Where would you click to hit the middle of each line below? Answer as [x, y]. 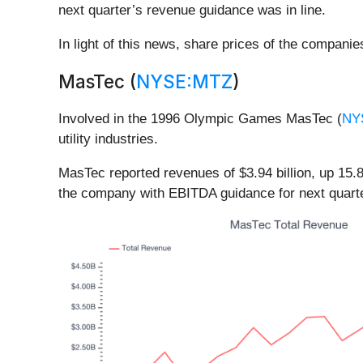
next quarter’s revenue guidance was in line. [192, 11]
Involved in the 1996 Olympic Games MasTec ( [200, 119]
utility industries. [108, 139]
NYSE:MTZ [184, 82]
